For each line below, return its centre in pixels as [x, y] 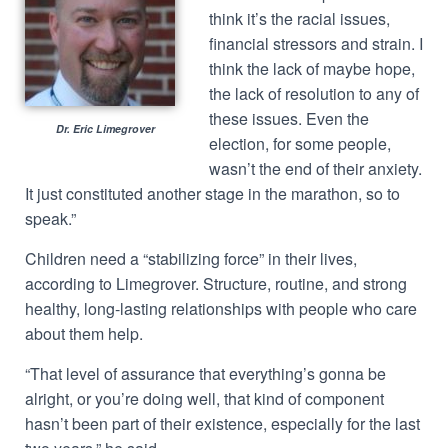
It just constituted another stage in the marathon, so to [212, 193]
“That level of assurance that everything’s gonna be [205, 373]
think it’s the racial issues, [299, 18]
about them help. [84, 333]
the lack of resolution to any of [314, 93]
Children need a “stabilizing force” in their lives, [191, 258]
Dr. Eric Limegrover [105, 128]
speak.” [50, 218]
